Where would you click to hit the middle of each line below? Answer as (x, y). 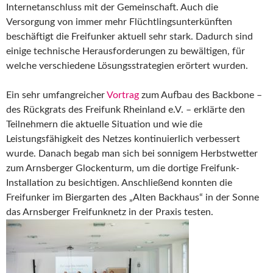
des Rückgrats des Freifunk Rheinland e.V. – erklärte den (126, 109)
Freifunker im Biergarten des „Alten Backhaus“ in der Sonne (133, 197)
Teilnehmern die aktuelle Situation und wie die (104, 124)
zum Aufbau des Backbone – (200, 95)
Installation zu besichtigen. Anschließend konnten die (119, 183)
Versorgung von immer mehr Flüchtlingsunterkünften (119, 22)
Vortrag (123, 95)
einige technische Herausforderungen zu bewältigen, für (126, 51)
